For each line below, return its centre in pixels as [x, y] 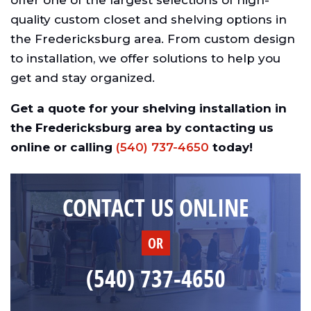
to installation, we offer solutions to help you [145, 59]
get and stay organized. [83, 78]
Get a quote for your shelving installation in [149, 109]
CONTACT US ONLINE [155, 208]
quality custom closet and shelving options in [149, 20]
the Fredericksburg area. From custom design [153, 39]
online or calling [63, 148]
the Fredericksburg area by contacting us [142, 128]
